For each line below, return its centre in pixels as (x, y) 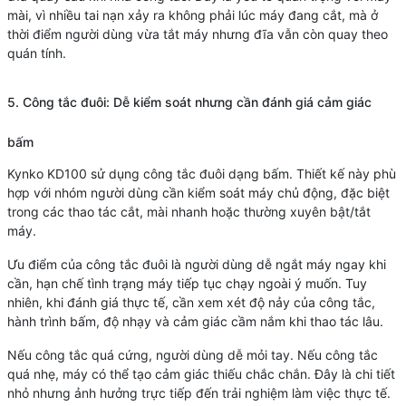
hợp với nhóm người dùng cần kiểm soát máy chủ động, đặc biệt (198, 192)
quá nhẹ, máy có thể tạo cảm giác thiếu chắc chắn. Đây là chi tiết (201, 373)
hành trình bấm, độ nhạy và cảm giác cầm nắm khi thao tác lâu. (195, 321)
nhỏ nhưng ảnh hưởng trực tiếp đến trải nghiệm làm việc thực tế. (198, 392)
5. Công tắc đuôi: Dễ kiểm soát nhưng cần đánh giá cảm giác (189, 101)
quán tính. (36, 53)
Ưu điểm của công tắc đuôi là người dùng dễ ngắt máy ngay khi (196, 264)
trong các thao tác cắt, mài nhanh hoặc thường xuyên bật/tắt (188, 211)
